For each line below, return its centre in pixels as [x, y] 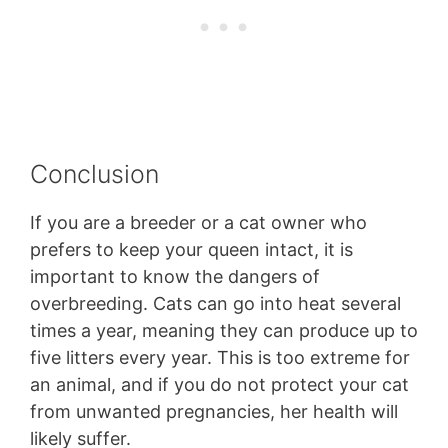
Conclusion [94, 174]
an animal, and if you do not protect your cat [219, 385]
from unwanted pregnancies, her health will [214, 412]
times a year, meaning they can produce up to [224, 331]
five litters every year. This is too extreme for [220, 358]
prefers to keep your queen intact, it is [191, 250]
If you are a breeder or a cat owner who [198, 223]
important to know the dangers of [175, 277]
